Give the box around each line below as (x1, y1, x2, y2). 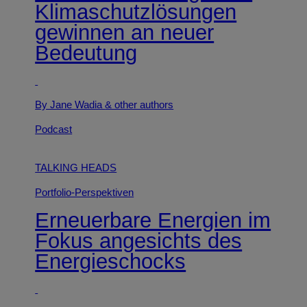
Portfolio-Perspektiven (35, 186, 134, 198)
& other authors (105, 99, 174, 111)
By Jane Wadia (35, 99, 106, 111)
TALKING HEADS (35, 162, 117, 174)
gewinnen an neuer (35, 20, 214, 44)
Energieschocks (35, 249, 186, 273)
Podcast (35, 123, 73, 135)
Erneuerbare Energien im (35, 208, 271, 232)
